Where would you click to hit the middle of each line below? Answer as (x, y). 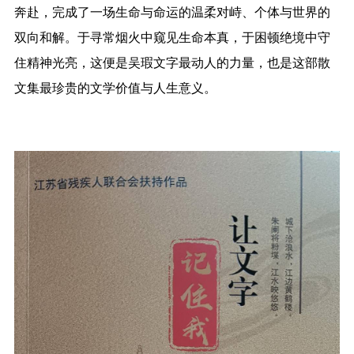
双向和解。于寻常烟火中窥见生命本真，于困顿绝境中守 (172, 37)
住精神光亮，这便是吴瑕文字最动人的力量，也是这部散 (172, 62)
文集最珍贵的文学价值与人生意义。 (115, 87)
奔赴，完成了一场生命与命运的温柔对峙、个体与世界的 (172, 11)
